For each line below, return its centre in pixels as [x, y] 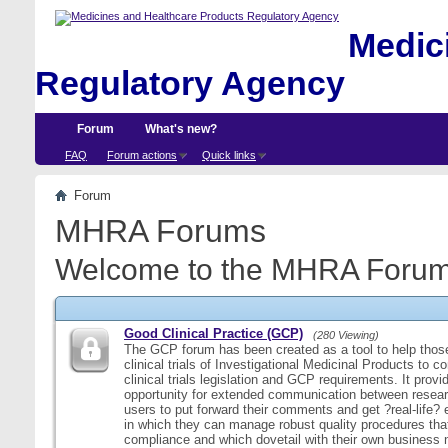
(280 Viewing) [346, 335]
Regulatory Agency [190, 83]
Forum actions [142, 155]
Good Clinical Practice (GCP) [213, 333]
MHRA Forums [160, 231]
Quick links [229, 155]
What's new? [181, 129]
